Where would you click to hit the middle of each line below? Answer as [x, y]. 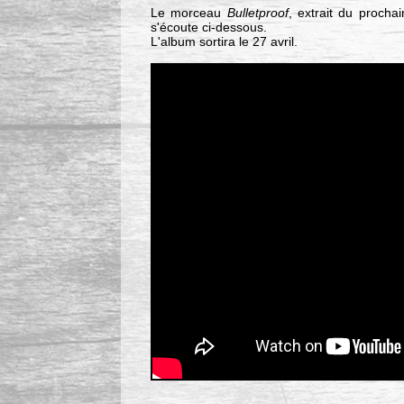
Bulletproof [257, 13]
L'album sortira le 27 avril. [224, 42]
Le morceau [188, 13]
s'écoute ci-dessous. [208, 28]
